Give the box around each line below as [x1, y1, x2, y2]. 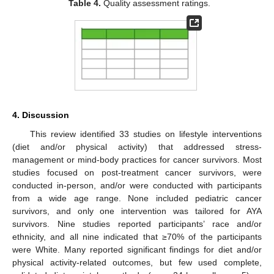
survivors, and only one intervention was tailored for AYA [12, 206, 262, 217]
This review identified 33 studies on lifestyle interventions [29, 129, 262, 139]
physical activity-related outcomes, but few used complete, [12, 257, 262, 268]
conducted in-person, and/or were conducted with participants [12, 180, 262, 191]
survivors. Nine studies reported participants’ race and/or [12, 219, 262, 229]
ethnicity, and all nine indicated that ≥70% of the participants [12, 232, 262, 242]
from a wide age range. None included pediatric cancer [12, 193, 262, 204]
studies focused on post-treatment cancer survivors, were [12, 168, 262, 178]
